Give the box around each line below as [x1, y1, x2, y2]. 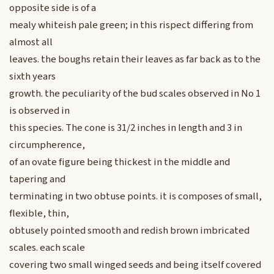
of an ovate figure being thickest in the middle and [9, 155, 230, 170]
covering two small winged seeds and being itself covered [9, 257, 261, 273]
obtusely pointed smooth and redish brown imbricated [9, 223, 250, 239]
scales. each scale [9, 240, 85, 256]
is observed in [9, 103, 70, 119]
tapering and [9, 172, 65, 187]
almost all [9, 35, 53, 50]
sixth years [9, 69, 56, 84]
